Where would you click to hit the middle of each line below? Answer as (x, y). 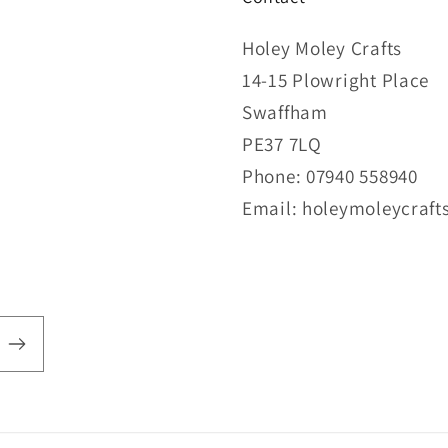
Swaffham (285, 112)
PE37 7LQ (282, 144)
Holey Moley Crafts (322, 48)
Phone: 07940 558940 (330, 176)
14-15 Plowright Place (336, 80)
